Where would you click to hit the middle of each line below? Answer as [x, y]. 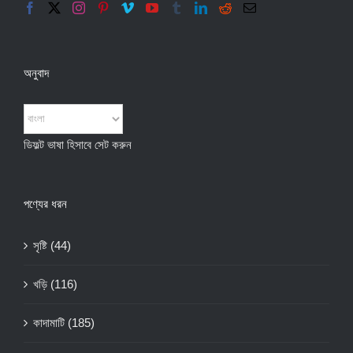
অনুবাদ [36, 73]
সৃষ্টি [40, 245]
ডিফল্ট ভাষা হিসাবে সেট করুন [78, 144]
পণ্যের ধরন [45, 204]
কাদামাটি [49, 322]
